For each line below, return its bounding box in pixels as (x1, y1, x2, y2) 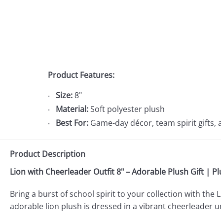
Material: (56, 103, 88, 114)
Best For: (56, 117, 88, 128)
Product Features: (48, 69, 114, 80)
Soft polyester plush (88, 103, 165, 114)
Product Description (10, 148, 85, 159)
